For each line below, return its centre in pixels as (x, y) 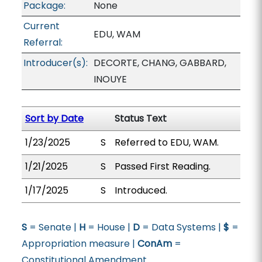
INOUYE (110, 79)
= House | (109, 227)
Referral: (43, 42)
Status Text (140, 118)
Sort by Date (54, 118)
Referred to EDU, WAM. (166, 142)
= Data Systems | (181, 227)
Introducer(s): (55, 63)
